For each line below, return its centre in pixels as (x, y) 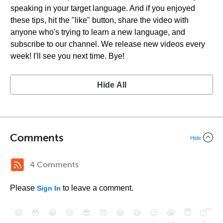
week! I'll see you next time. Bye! (67, 56)
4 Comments (54, 165)
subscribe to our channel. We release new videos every (108, 44)
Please (23, 188)
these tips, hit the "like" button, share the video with (100, 20)
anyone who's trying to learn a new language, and (98, 32)
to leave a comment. (97, 188)
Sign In (49, 188)
